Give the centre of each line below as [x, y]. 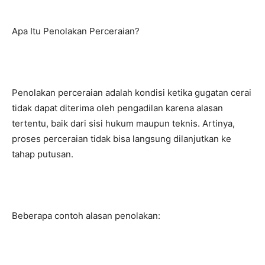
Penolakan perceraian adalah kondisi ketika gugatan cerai [132, 93]
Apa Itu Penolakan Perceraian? [76, 31]
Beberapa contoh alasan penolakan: [86, 216]
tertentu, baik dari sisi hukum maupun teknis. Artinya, [123, 123]
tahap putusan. [43, 154]
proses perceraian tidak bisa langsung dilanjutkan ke [122, 139]
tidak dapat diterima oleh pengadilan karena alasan [117, 108]
